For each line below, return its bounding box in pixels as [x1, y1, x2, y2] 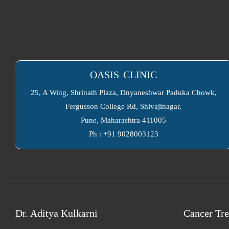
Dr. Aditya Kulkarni [15, 208, 98, 219]
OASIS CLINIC [90, 69, 157, 80]
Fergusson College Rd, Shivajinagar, [65, 102, 182, 110]
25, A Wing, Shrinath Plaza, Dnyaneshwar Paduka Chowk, [30, 88, 217, 97]
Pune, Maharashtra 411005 [81, 116, 167, 124]
